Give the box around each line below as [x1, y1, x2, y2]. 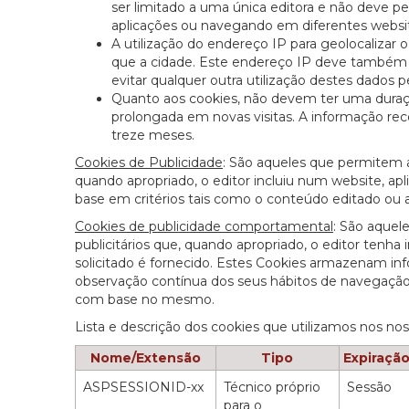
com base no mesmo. [75, 291, 215, 309]
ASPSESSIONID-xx [83, 379, 204, 396]
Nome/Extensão [89, 350, 201, 367]
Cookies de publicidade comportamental [75, 218, 333, 236]
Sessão [347, 379, 393, 396]
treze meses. [111, 127, 194, 144]
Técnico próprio [224, 379, 321, 396]
